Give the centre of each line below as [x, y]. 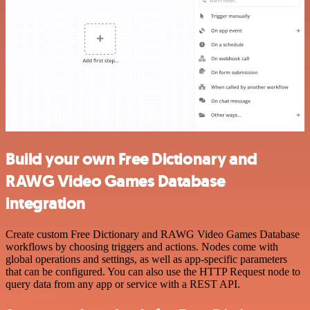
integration [46, 204]
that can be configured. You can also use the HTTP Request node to [153, 272]
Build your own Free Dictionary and [131, 159]
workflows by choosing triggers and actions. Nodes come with [142, 247]
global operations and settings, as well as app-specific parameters [146, 259]
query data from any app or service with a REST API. [123, 284]
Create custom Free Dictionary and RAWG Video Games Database [153, 235]
